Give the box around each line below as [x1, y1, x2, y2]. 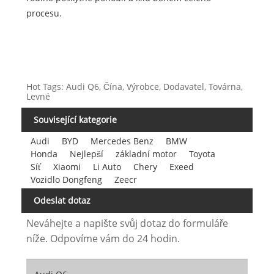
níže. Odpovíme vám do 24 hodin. [26, 232, 180, 246]
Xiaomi [53, 160, 81, 172]
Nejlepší [69, 147, 103, 160]
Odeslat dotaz [34, 194, 91, 206]
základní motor [115, 147, 177, 160]
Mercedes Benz [90, 135, 154, 147]
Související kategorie [34, 114, 117, 126]
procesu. [26, 7, 62, 20]
